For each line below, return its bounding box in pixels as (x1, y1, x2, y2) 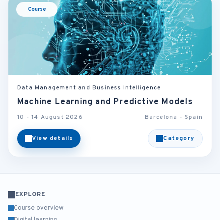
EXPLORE (15, 191, 45, 198)
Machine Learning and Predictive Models (17, 97, 193, 108)
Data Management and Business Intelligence (17, 84, 161, 92)
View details (32, 135, 73, 142)
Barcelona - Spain (144, 113, 203, 121)
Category (163, 135, 194, 142)
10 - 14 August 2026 (17, 113, 83, 121)
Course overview (14, 204, 63, 212)
